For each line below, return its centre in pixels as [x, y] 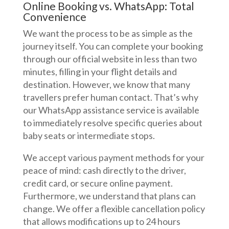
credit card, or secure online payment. [98, 183]
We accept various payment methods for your [113, 158]
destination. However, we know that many [106, 85]
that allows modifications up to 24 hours [101, 222]
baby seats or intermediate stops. [89, 136]
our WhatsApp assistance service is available [111, 110]
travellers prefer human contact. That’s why [110, 97]
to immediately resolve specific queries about [112, 123]
